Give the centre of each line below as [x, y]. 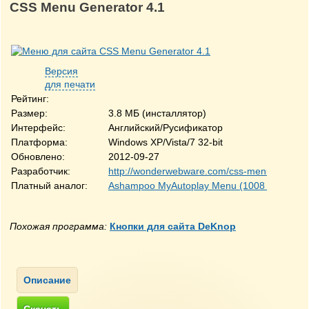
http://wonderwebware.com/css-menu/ [191, 171]
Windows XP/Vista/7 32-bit [166, 142]
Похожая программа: [58, 226]
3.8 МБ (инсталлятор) [157, 113]
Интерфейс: [38, 128]
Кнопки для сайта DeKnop [173, 226]
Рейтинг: [30, 99]
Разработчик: [41, 171]
